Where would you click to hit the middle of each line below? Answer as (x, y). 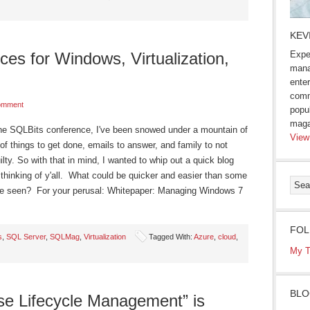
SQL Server (26, 237)
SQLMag (65, 237)
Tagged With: (171, 237)
